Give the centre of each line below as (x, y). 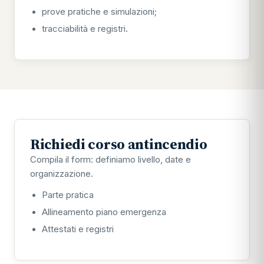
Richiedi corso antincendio (119, 144)
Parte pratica (68, 195)
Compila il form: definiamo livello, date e (110, 159)
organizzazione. (62, 174)
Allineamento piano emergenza (104, 212)
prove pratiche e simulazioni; (99, 12)
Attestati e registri (78, 229)
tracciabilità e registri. (85, 29)
